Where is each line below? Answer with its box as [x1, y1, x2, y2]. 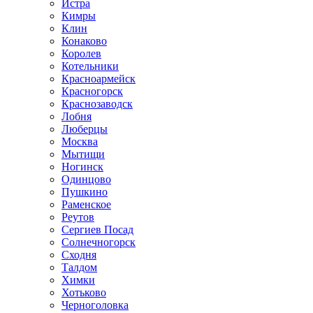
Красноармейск [61, 73, 136, 85]
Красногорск [61, 85, 123, 98]
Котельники [61, 60, 119, 73]
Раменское [61, 198, 111, 211]
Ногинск [61, 161, 103, 173]
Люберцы [61, 123, 108, 136]
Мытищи [61, 148, 105, 161]
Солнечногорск [61, 236, 136, 249]
